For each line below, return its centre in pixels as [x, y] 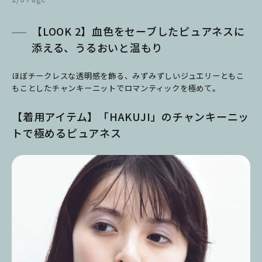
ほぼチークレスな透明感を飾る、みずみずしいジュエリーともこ [128, 75]
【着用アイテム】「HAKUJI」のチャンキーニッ [130, 116]
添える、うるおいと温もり [97, 47]
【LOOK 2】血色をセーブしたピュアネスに [138, 31]
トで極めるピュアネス [67, 132]
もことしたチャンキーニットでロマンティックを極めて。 [116, 88]
